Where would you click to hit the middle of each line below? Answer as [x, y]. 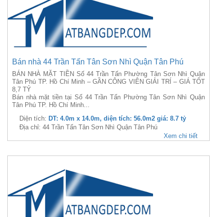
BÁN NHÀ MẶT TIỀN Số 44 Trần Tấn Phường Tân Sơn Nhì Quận [108, 74]
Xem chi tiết [181, 136]
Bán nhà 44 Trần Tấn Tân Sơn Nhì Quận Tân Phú [98, 62]
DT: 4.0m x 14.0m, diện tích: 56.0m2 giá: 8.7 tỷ [117, 118]
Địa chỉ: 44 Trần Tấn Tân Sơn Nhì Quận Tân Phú [88, 127]
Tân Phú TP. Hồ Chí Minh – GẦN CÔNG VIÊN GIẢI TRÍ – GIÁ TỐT [108, 82]
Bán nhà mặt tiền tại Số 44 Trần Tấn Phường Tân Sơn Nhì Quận [108, 97]
